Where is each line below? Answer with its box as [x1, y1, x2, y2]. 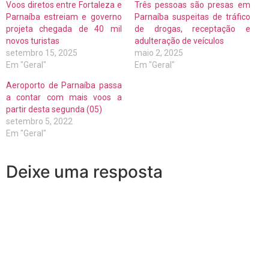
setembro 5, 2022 [6, 116, 73, 126]
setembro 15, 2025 [6, 47, 77, 58]
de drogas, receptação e [134, 23, 250, 34]
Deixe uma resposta [6, 161, 163, 182]
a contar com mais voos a [6, 92, 122, 102]
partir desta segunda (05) [6, 104, 102, 114]
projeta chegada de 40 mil [6, 23, 122, 34]
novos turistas [6, 35, 59, 46]
